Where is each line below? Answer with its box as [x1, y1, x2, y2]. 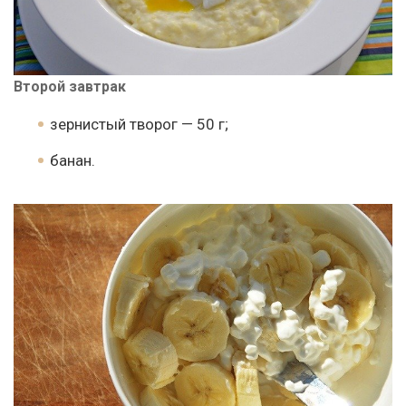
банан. [50, 150, 95, 169]
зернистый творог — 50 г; [50, 114, 228, 133]
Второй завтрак [14, 77, 126, 95]
